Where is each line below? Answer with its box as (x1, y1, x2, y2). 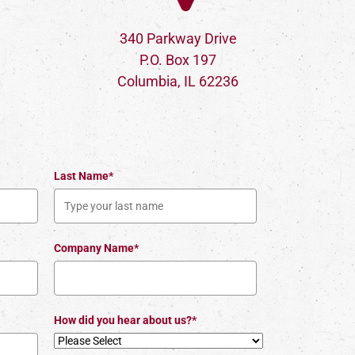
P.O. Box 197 (139, 52, 217, 68)
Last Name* (53, 170, 113, 182)
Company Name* (53, 242, 139, 254)
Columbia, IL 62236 (117, 73, 239, 90)
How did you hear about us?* (53, 314, 197, 326)
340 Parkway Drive (119, 30, 237, 47)
